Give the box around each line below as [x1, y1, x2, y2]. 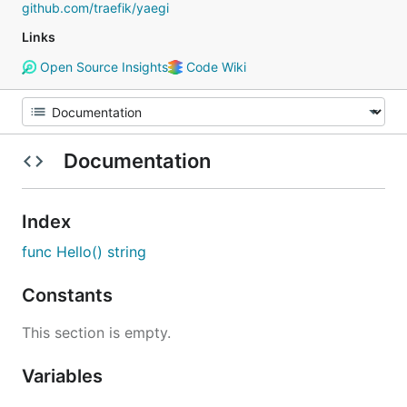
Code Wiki [182, 59, 246, 74]
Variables [22, 365, 107, 387]
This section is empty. [22, 323, 171, 342]
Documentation [58, 149, 215, 173]
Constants [22, 284, 117, 306]
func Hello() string [22, 243, 146, 261]
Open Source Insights [35, 59, 168, 74]
